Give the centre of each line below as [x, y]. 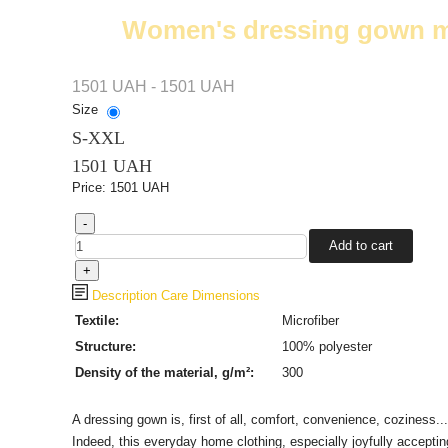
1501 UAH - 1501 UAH [153, 87]
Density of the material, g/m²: [164, 373]
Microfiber [310, 321]
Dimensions [225, 296]
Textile [94, 321]
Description [122, 296]
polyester [345, 347]
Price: [90, 188]
